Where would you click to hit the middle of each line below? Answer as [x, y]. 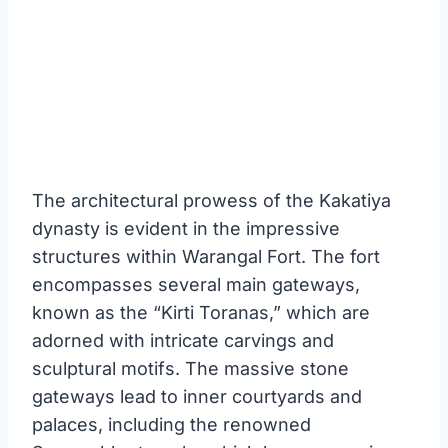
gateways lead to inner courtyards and [197, 396]
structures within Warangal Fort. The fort [206, 256]
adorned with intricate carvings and [183, 340]
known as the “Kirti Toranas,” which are [201, 312]
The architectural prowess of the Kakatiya [211, 200]
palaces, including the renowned [171, 424]
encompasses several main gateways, [196, 284]
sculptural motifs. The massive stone [190, 368]
